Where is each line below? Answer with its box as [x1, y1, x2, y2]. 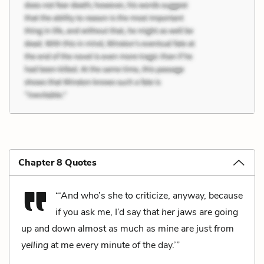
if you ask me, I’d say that [55, 205, 161, 219]
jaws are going [175, 205, 238, 219]
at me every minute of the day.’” [48, 238, 180, 252]
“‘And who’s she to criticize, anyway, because [55, 189, 243, 202]
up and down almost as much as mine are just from [21, 222, 234, 235]
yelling [21, 238, 48, 252]
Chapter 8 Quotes [18, 156, 97, 169]
